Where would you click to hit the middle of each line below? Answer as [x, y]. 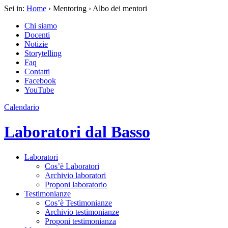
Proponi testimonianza [80, 221]
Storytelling [43, 53]
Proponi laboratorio [76, 184]
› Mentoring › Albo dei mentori [97, 8]
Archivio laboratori [75, 175]
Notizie [36, 44]
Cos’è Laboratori [72, 166]
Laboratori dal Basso [77, 132]
